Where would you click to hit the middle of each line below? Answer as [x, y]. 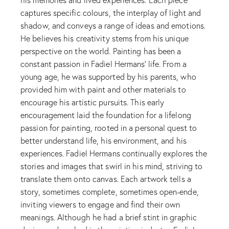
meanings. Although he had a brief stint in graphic [109, 217]
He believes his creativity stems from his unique [105, 38]
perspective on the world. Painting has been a [101, 51]
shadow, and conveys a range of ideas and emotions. [113, 26]
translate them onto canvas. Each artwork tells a [106, 179]
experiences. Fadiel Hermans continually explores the [114, 153]
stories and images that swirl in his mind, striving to [112, 166]
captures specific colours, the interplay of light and [111, 13]
